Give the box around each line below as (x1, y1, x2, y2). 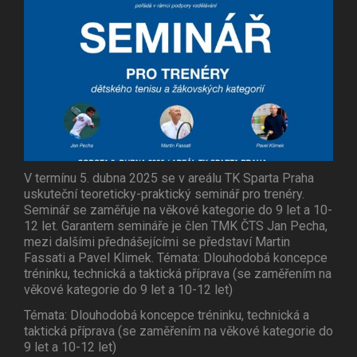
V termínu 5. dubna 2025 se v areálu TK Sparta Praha (24, 171, 314, 186)
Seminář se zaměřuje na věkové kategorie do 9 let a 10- (24, 202, 332, 218)
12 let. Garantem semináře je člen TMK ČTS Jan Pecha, (24, 218, 328, 234)
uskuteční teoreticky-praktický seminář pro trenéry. (24, 186, 304, 202)
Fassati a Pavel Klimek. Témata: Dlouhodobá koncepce (24, 250, 328, 266)
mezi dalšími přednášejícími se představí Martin (24, 234, 290, 250)
